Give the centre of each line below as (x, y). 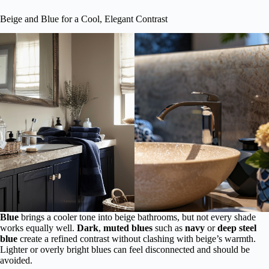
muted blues (128, 228)
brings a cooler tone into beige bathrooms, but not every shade (137, 217)
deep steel (237, 228)
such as (169, 228)
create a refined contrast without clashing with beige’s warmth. (137, 238)
